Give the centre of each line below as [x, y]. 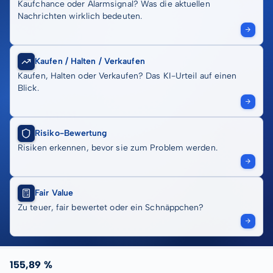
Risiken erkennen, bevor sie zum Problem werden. [118, 148]
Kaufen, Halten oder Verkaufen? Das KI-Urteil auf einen [127, 76]
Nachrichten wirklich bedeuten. [80, 16]
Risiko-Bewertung [71, 133]
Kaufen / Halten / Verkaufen [90, 61]
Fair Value [54, 193]
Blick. [28, 88]
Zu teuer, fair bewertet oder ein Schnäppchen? [111, 207]
